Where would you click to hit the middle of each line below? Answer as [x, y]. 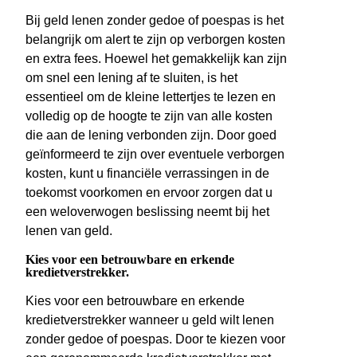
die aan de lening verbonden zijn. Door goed [151, 135]
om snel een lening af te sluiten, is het [131, 78]
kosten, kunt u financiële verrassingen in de [147, 174]
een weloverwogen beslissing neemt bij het [147, 212]
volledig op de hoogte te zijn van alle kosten [149, 116]
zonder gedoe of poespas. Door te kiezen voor [155, 339]
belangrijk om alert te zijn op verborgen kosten [155, 40]
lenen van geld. [69, 231]
